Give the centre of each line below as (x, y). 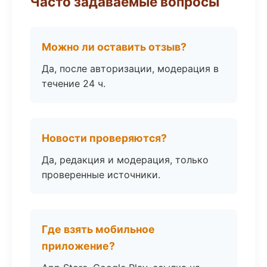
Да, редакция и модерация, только (125, 160)
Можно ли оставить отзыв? (114, 47)
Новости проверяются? (104, 138)
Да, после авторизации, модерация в (130, 69)
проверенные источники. (101, 175)
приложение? (78, 246)
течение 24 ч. (74, 83)
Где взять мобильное (98, 229)
